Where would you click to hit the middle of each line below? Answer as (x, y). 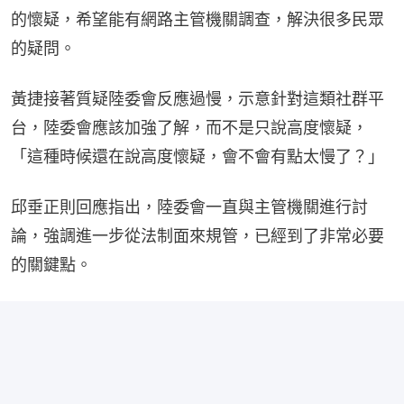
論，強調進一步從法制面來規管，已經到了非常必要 (197, 236)
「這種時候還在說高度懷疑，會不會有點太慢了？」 (197, 157)
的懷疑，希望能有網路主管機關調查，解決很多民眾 (197, 20)
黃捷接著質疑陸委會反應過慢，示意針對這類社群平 (197, 99)
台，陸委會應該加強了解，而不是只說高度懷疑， (189, 128)
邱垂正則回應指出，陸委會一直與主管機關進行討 (189, 207)
